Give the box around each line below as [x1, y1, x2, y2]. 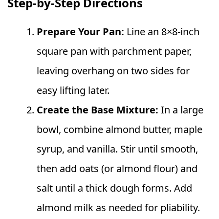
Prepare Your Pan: [37, 25, 124, 39]
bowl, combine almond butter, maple [37, 123, 202, 136]
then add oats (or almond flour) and [37, 162, 197, 175]
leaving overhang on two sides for [37, 64, 190, 78]
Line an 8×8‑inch [124, 25, 199, 39]
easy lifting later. [37, 84, 109, 97]
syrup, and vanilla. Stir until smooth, [37, 142, 198, 156]
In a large [158, 103, 203, 117]
